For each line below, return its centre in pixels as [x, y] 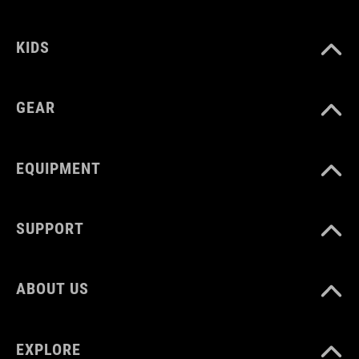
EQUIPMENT [58, 168]
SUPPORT [50, 229]
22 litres [37, 91]
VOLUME [47, 60]
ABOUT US [52, 289]
